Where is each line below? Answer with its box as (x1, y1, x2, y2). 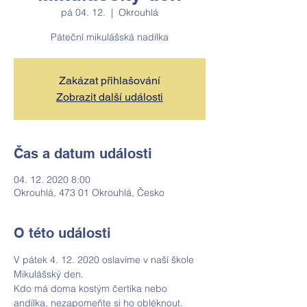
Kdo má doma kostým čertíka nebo (14, 282, 170, 295)
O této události (14, 225, 111, 241)
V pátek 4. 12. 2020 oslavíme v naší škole (14, 254, 197, 266)
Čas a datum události (14, 145, 152, 162)
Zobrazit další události (56, 90, 163, 103)
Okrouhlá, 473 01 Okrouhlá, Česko (14, 186, 164, 199)
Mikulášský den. (14, 268, 84, 280)
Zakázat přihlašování (59, 74, 160, 87)
